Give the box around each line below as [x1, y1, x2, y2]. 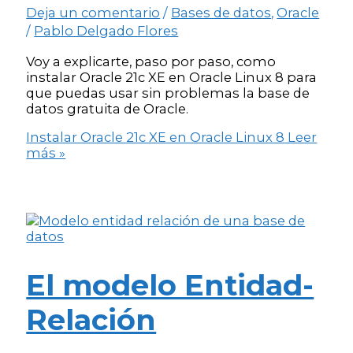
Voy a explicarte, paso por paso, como [26, 53, 277, 69]
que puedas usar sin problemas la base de [26, 84, 310, 101]
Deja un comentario [26, 5, 161, 21]
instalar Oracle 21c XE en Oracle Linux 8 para [26, 69, 318, 85]
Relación [26, 302, 157, 337]
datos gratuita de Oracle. [26, 100, 189, 117]
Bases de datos [171, 5, 272, 21]
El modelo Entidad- [26, 267, 314, 303]
